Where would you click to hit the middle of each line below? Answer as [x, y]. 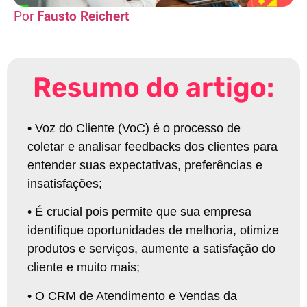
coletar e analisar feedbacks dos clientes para [152, 146]
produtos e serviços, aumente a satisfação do [151, 249]
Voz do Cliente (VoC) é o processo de [138, 128]
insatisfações [63, 183]
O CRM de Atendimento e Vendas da [136, 296]
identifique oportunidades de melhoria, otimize [153, 231]
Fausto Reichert [81, 16]
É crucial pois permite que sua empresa [143, 212]
